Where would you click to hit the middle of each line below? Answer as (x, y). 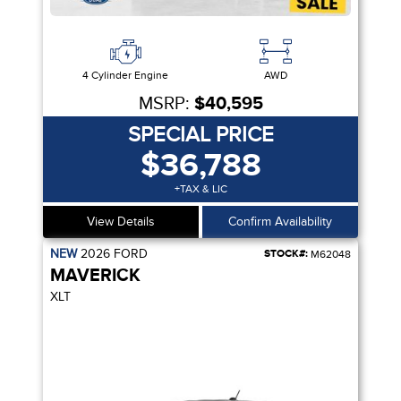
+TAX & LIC (200, 189)
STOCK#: (286, 254)
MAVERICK (95, 276)
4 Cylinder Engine (125, 76)
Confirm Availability (280, 222)
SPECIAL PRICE (200, 135)
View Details (121, 222)
